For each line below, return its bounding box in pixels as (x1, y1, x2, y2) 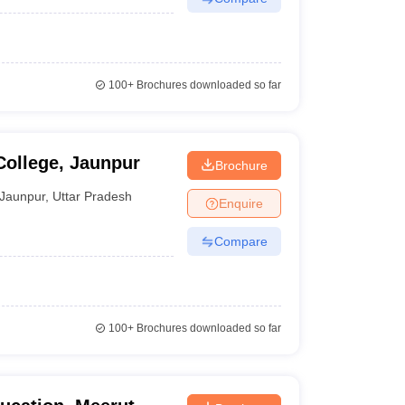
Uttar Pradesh (52, 188, 133, 203)
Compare (213, 233, 268, 249)
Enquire (218, 195, 263, 211)
